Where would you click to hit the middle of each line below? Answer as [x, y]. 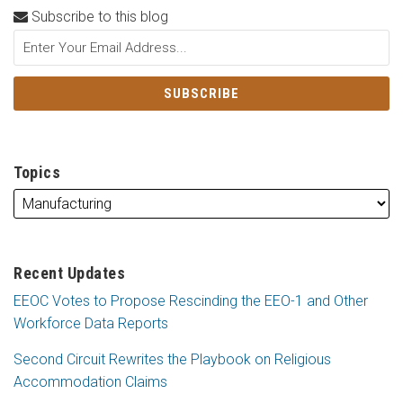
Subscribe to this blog [98, 16]
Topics [37, 172]
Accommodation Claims [90, 381]
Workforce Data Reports [91, 323]
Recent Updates [69, 273]
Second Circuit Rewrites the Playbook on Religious [172, 359]
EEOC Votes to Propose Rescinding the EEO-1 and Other [191, 300]
